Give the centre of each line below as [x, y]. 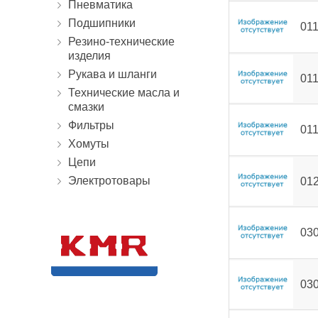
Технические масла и [124, 93]
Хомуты [89, 144]
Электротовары [109, 181]
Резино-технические [121, 42]
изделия [89, 56]
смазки [86, 107]
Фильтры [91, 125]
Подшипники [102, 23]
